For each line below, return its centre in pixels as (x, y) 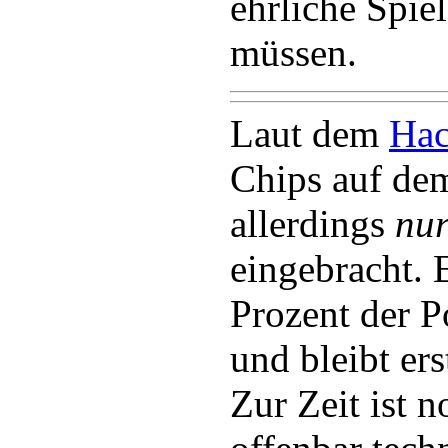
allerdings (312, 223)
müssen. (293, 52)
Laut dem (309, 133)
